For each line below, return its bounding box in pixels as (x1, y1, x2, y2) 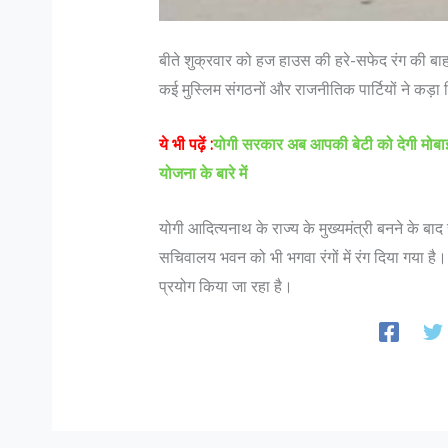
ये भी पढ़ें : (158, 132, 213, 155)
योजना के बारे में (158, 161, 247, 184)
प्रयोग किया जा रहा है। (158, 274, 293, 297)
